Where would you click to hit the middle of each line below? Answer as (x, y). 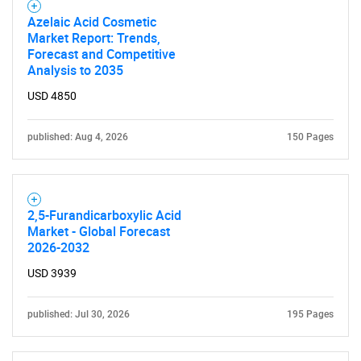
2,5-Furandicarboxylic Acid (104, 215)
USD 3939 (52, 273)
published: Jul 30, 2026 (79, 314)
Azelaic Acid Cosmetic (92, 22)
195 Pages (310, 314)
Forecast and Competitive (102, 54)
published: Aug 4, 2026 (78, 137)
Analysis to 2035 (75, 70)
